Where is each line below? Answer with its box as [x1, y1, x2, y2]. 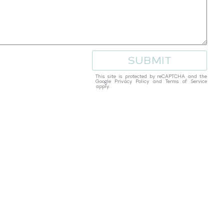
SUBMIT [127, 54, 172, 67]
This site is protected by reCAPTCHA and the [95, 73, 207, 79]
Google [95, 78, 114, 84]
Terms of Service [165, 78, 207, 84]
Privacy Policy [114, 78, 149, 84]
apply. [95, 83, 110, 89]
